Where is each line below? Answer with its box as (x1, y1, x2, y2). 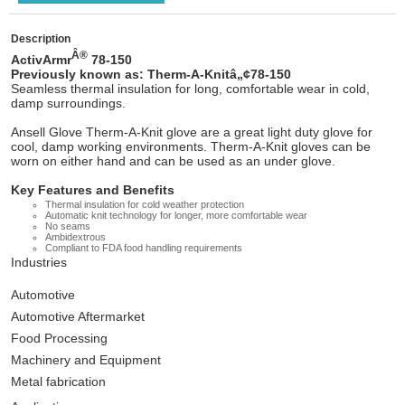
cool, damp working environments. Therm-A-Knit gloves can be (11, 138, 371, 154)
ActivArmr (11, 52, 71, 67)
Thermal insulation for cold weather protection (45, 198, 244, 210)
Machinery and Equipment (11, 352, 161, 367)
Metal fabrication (11, 373, 106, 389)
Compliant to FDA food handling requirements (45, 241, 242, 253)
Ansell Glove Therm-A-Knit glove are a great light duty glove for (11, 124, 372, 139)
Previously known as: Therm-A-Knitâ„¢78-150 (11, 66, 291, 81)
